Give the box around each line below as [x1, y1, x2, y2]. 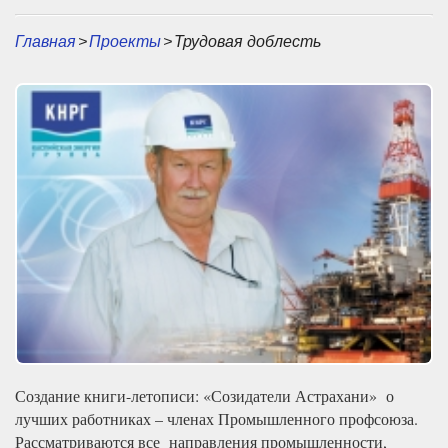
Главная [15, 32, 76, 50]
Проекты [89, 32, 161, 50]
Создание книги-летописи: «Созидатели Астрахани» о [15, 385, 394, 407]
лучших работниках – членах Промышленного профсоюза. [15, 408, 418, 430]
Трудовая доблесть [174, 32, 321, 50]
